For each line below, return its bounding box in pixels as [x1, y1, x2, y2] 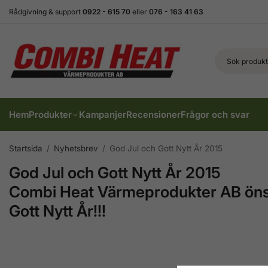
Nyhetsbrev [54, 144, 98, 153]
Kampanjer [79, 109, 126, 120]
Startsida [9, 144, 42, 153]
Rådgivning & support [9, 7, 83, 16]
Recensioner [126, 109, 181, 120]
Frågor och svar [181, 109, 249, 120]
